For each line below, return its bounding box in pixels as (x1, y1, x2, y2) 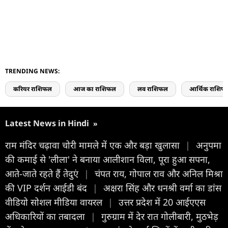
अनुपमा (196, 138, 221, 151)
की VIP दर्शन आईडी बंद (5, 181, 90, 194)
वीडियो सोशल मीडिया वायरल (5, 195, 105, 208)
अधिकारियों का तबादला (5, 210, 88, 222)
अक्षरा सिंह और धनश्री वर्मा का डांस (103, 181, 221, 194)
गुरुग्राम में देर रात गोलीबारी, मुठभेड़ (101, 210, 218, 222)
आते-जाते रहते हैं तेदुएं (5, 167, 81, 180)
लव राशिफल (137, 84, 168, 93)
